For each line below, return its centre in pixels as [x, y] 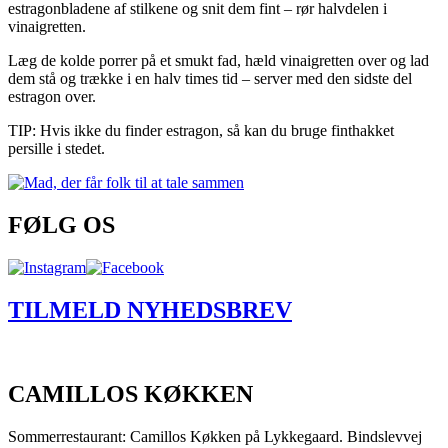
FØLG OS [61, 224]
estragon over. [52, 96]
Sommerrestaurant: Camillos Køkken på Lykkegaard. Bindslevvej [215, 437]
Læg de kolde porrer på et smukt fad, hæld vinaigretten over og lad [218, 60]
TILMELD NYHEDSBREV [150, 309]
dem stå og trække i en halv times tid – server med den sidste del [210, 78]
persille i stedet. [56, 148]
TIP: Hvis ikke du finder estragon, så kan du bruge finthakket [201, 130]
